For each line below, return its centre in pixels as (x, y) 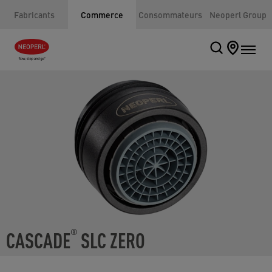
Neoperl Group (238, 15)
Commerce (102, 15)
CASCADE (38, 239)
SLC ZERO (111, 239)
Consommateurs (170, 15)
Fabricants (34, 15)
